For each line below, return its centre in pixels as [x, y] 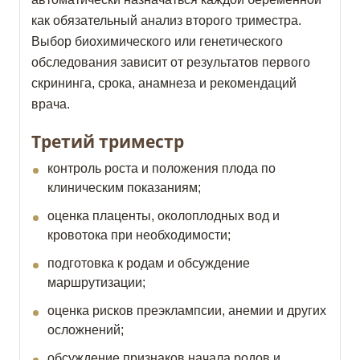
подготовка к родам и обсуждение [149, 264]
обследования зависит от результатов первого [171, 63]
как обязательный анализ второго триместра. [166, 21]
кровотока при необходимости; [139, 235]
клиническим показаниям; [124, 188]
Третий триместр [108, 142]
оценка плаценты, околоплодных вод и [164, 216]
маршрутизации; [96, 283]
